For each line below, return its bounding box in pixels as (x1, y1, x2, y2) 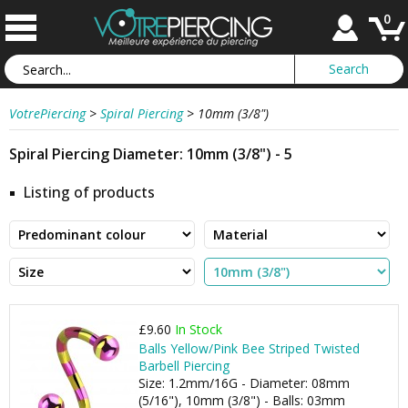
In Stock (175, 321, 222, 338)
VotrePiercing (9, 105, 86, 122)
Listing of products (23, 182, 155, 202)
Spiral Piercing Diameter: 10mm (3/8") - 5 (9, 144, 292, 164)
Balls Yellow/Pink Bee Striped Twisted (138, 340, 360, 357)
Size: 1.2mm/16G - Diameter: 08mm (138, 374, 350, 392)
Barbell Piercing (138, 357, 229, 374)
